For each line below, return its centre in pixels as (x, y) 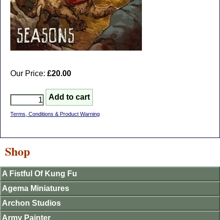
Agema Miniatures (36, 188)
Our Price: (29, 73)
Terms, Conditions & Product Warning (55, 114)
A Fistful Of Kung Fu (40, 174)
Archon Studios (31, 203)
